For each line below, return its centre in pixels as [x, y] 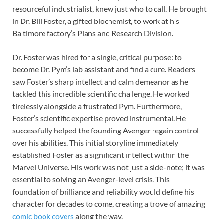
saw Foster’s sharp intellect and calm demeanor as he [100, 81]
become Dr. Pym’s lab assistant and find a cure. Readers [104, 69]
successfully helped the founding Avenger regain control [106, 130]
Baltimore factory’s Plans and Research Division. [93, 33]
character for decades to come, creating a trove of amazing [109, 203]
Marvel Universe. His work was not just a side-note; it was [109, 167]
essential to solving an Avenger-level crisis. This [91, 179]
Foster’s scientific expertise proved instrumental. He [99, 118]
